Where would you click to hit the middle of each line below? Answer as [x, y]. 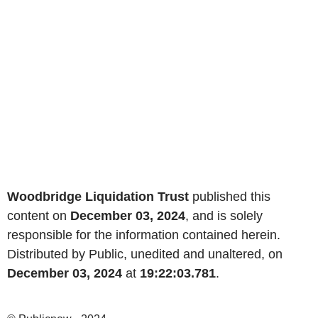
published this [230, 196]
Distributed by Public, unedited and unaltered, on [145, 254]
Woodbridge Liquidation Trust [98, 196]
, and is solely [224, 215]
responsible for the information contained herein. [144, 235]
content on [39, 215]
